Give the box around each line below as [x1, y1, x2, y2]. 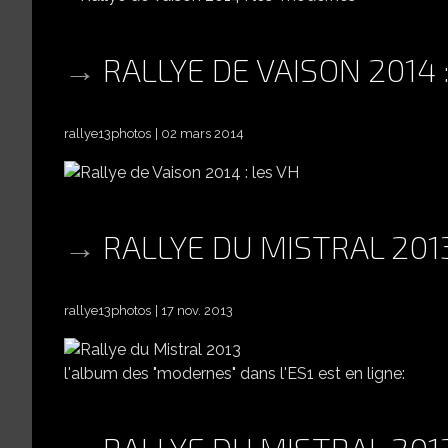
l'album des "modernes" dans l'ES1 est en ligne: [64, 364, 405, 384]
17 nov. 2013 [161, 303, 233, 319]
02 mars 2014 [161, 125, 244, 141]
